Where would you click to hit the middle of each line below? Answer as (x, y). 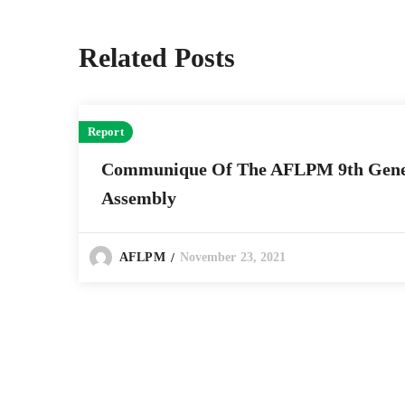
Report (106, 132)
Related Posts (157, 58)
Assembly (139, 198)
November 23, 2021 (233, 258)
